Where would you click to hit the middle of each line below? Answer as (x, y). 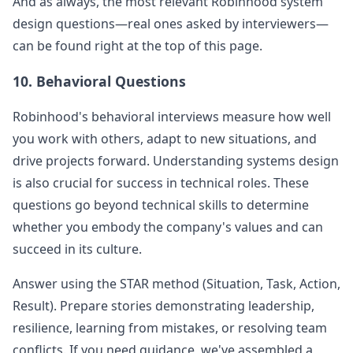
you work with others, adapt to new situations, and (165, 139)
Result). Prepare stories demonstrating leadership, (163, 306)
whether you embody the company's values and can (168, 227)
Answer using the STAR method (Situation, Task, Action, (176, 284)
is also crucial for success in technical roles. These (161, 183)
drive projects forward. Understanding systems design (176, 161)
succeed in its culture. (77, 249)
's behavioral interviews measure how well (205, 117)
